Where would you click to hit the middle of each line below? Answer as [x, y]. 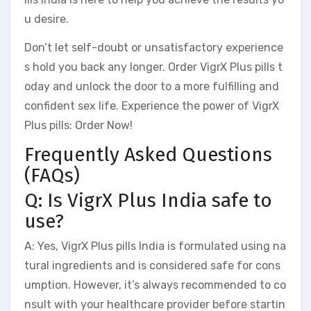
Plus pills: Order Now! [78, 125]
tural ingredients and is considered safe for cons [152, 265]
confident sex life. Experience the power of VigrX [152, 106]
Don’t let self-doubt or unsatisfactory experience [154, 47]
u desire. [47, 19]
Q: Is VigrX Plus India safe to [148, 201]
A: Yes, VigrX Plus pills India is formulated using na [155, 246]
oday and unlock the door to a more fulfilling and [152, 86]
